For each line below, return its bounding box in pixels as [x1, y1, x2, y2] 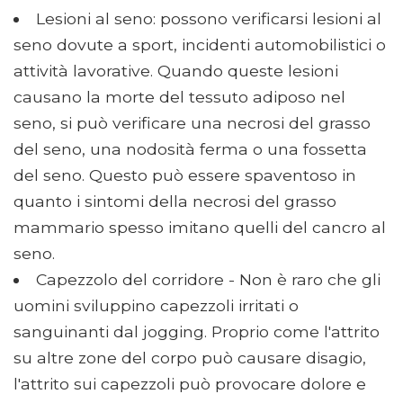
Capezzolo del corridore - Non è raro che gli [35, 270, 381, 290]
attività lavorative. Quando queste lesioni [13, 61, 338, 81]
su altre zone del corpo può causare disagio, [13, 348, 366, 368]
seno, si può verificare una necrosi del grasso [13, 113, 371, 133]
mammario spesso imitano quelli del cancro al [13, 218, 386, 237]
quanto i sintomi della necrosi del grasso [13, 192, 336, 211]
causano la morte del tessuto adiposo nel [13, 87, 345, 107]
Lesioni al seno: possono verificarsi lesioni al [35, 9, 381, 29]
